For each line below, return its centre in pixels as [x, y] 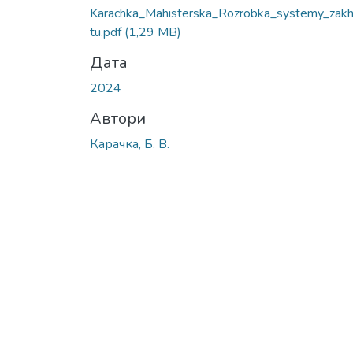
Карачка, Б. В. [130, 144]
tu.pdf [107, 32]
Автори [118, 118]
